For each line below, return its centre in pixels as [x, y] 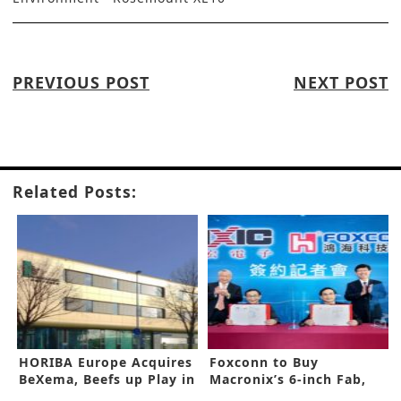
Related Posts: [75, 191]
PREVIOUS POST [81, 82]
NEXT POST [341, 82]
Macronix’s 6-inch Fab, [288, 379]
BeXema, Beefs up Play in [107, 379]
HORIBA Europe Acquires [106, 362]
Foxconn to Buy [264, 362]
